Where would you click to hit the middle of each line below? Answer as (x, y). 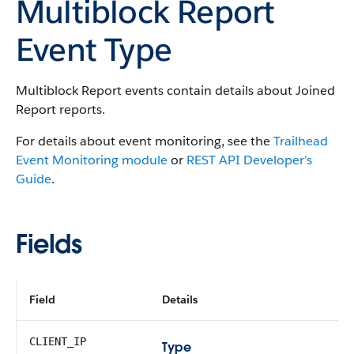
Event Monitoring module (92, 160)
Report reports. (60, 109)
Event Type (94, 49)
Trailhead (301, 141)
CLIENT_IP (58, 341)
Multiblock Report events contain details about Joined (175, 90)
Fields (49, 244)
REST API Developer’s (249, 160)
